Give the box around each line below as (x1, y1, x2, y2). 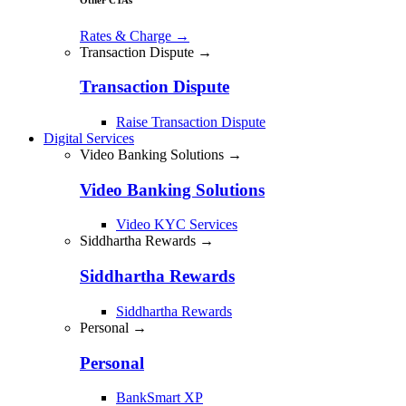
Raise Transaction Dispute (116, 113, 266, 130)
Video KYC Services (116, 217, 237, 233)
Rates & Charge (80, 27, 175, 43)
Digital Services (43, 130, 134, 146)
